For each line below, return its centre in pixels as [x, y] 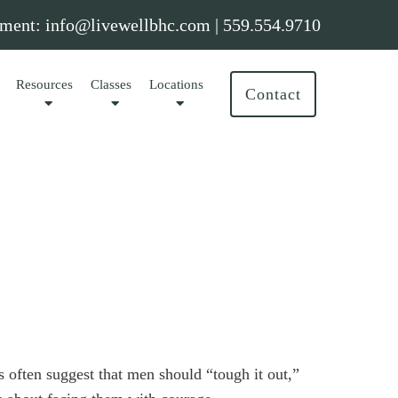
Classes [111, 84]
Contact [273, 94]
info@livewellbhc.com [128, 25]
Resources [45, 84]
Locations [177, 84]
